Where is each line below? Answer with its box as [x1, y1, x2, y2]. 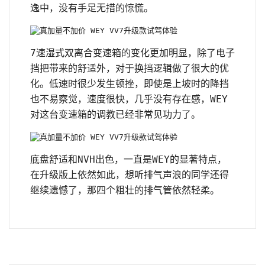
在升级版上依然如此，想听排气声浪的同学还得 [30, 169, 229, 180]
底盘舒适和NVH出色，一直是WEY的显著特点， [30, 153, 227, 165]
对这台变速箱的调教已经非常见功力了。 [30, 108, 201, 120]
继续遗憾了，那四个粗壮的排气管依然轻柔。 [30, 184, 219, 196]
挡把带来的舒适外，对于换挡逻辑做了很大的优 [30, 62, 229, 74]
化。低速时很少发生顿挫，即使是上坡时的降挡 [30, 77, 229, 89]
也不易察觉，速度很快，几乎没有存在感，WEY [30, 93, 228, 105]
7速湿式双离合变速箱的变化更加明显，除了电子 [30, 47, 235, 59]
